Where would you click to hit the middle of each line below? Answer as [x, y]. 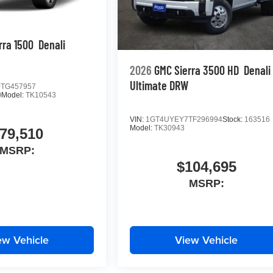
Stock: [234, 120]
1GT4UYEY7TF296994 [184, 120]
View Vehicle [207, 240]
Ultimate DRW [159, 86]
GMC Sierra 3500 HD [197, 70]
